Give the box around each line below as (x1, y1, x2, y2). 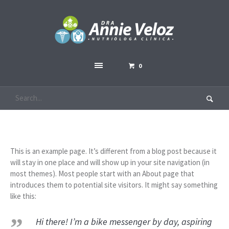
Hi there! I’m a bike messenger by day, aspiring (36, 216, 212, 227)
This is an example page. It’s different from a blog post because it (10, 146, 217, 156)
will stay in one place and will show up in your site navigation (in (10, 157, 210, 167)
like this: (10, 191, 36, 201)
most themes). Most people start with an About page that (10, 169, 194, 178)
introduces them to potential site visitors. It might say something (10, 180, 218, 190)
